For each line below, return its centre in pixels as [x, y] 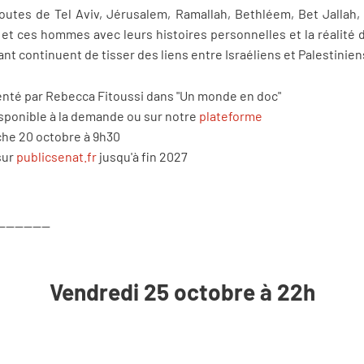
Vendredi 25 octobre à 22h [182, 291]
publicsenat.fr [56, 156]
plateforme [231, 115]
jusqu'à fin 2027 [142, 156]
